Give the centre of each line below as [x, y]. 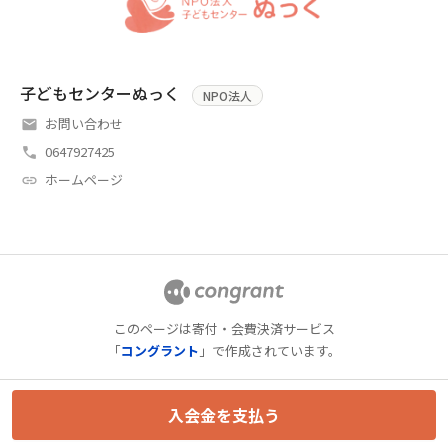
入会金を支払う [224, 415]
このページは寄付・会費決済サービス [224, 329]
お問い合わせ [84, 124]
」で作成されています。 [269, 351]
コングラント [159, 351]
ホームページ [84, 180]
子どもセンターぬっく [100, 93]
